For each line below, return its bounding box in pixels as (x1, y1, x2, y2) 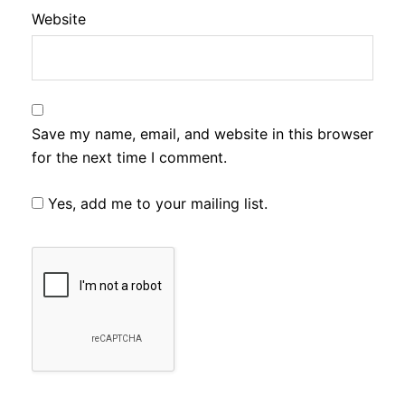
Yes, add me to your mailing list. (43, 194, 268, 213)
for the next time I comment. (32, 148, 227, 167)
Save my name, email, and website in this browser (32, 125, 373, 144)
